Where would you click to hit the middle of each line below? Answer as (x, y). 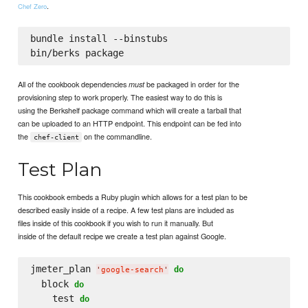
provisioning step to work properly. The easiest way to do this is (120, 97)
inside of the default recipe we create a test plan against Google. (122, 236)
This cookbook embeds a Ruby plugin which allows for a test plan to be (133, 197)
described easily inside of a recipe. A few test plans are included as (126, 210)
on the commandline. (117, 136)
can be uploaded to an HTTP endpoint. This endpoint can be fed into (130, 123)
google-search (132, 270)
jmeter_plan (63, 269)
